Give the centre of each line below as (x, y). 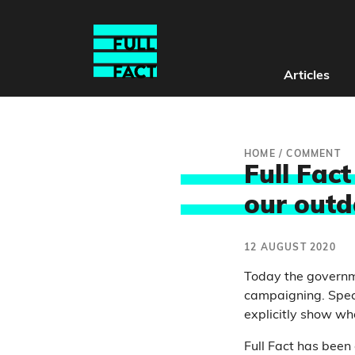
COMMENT (313, 155)
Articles (306, 76)
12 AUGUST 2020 (290, 248)
